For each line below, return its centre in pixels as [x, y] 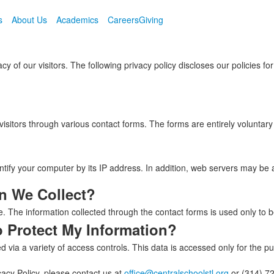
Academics [77, 20]
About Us [29, 20]
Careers [123, 20]
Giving [151, 20]
